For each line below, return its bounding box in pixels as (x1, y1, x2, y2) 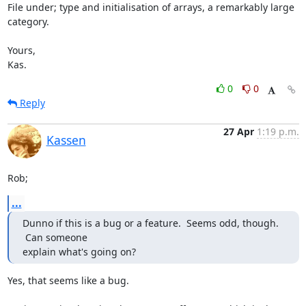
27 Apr (223, 125, 254, 138)
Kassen (46, 132, 86, 148)
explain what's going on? (22, 245, 136, 258)
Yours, (7, 44, 36, 57)
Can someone (22, 231, 87, 244)
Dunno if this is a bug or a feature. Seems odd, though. (22, 217, 279, 229)
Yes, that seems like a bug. (7, 274, 129, 287)
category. (7, 15, 49, 28)
